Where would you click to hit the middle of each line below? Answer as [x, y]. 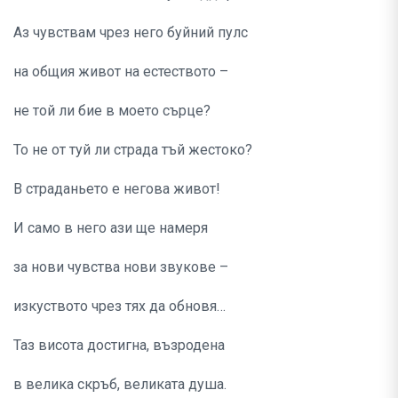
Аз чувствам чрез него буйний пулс [131, 33]
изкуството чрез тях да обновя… [119, 306]
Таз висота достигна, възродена [119, 346]
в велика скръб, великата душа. [120, 385]
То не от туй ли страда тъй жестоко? [133, 150]
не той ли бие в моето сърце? [112, 111]
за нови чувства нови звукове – [121, 267]
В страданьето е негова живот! [117, 189]
